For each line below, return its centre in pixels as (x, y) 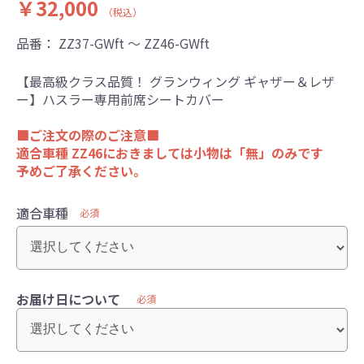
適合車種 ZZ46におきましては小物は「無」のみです (170, 152)
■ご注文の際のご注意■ (88, 134)
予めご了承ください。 (81, 170)
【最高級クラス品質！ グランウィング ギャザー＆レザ (175, 81)
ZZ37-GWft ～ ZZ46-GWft (134, 43)
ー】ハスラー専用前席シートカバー (120, 99)
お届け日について (68, 299)
